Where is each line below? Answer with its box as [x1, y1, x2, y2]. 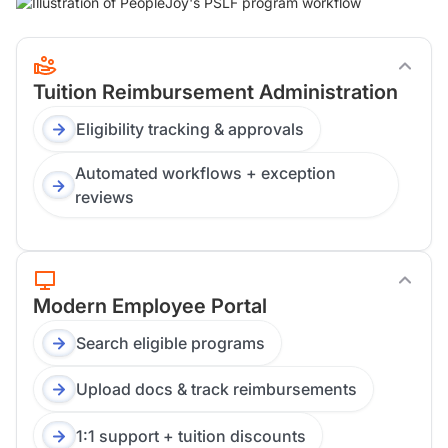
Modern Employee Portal [33, 294, 267, 319]
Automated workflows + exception [74, 163, 336, 184]
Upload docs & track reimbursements [76, 379, 357, 400]
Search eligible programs [76, 333, 265, 354]
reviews [74, 187, 134, 208]
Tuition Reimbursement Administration [33, 80, 398, 104]
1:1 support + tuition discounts [76, 425, 306, 446]
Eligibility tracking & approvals [76, 119, 304, 140]
